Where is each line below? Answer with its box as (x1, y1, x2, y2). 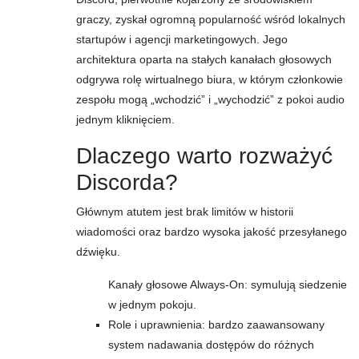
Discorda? (76, 170, 178, 195)
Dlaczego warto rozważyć (76, 143, 333, 168)
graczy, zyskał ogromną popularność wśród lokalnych (76, 13, 345, 26)
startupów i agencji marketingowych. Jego (76, 33, 288, 46)
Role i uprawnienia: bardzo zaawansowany (108, 318, 325, 331)
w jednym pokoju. (108, 298, 196, 311)
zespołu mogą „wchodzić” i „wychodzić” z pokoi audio (76, 93, 345, 106)
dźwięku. (76, 245, 120, 258)
